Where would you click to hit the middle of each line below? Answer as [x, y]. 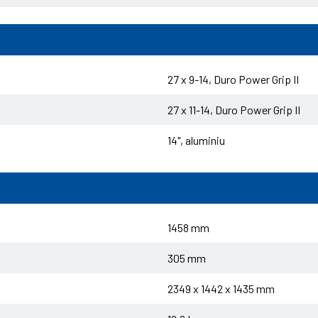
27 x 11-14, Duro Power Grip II [234, 110]
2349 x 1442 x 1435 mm [221, 289]
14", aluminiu [196, 140]
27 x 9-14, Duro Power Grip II [233, 79]
